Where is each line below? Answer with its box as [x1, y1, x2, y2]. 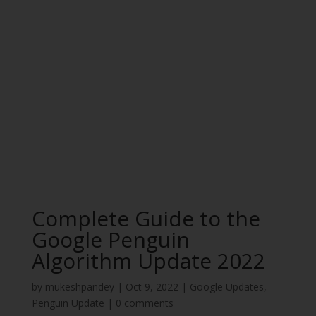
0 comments [115, 296, 174, 310]
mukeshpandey [44, 280, 114, 293]
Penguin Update [31, 296, 104, 310]
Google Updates [189, 280, 264, 293]
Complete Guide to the [31, 204, 260, 233]
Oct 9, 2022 [125, 280, 178, 293]
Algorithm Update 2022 [31, 246, 265, 275]
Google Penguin [31, 225, 190, 254]
